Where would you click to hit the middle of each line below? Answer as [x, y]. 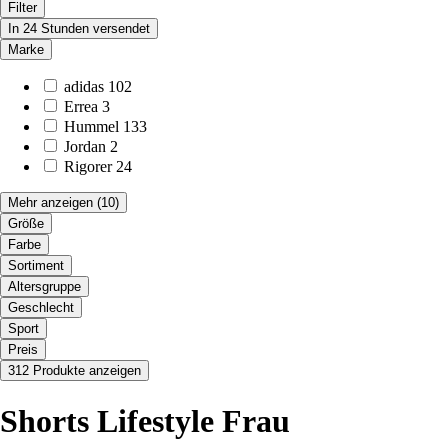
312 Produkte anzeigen [74, 371]
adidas [84, 87]
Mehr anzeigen [50, 203]
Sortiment [36, 266]
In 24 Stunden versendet [79, 29]
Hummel [91, 127]
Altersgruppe [44, 287]
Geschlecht [41, 308]
